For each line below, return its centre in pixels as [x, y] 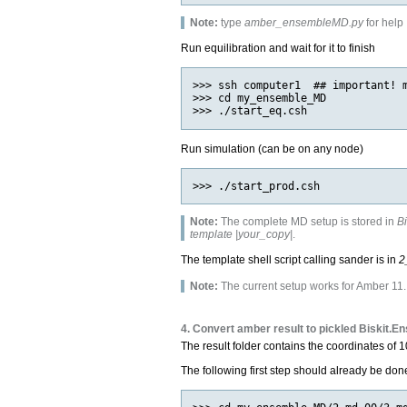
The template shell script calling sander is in [290, 260]
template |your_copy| [242, 235]
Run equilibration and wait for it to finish [278, 49]
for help [384, 22]
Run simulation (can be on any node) [273, 149]
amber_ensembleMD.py [304, 22]
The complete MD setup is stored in [308, 222]
